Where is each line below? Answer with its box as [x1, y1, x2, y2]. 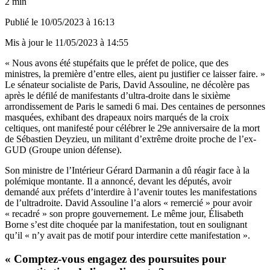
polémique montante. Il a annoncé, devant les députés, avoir [5, 175, 231, 186]
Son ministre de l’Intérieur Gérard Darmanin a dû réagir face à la [5, 165, 250, 175]
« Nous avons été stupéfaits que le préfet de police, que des [5, 57, 228, 68]
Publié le [5, 16, 40, 27]
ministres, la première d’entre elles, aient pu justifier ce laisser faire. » [5, 68, 265, 79]
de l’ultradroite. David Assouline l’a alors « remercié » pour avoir [5, 197, 252, 208]
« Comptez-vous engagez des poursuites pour [5, 252, 226, 265]
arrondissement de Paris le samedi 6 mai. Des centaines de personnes [5, 101, 265, 111]
